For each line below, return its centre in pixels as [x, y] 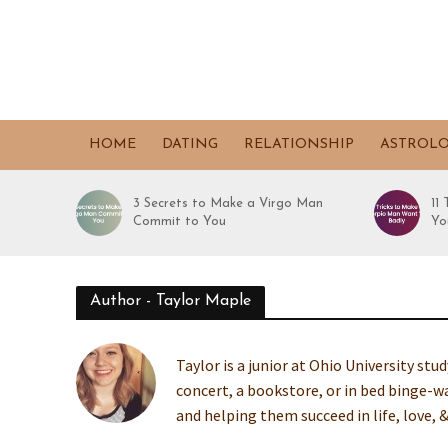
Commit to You [180, 221]
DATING [189, 144]
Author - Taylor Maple [170, 301]
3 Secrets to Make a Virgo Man [228, 203]
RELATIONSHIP [298, 144]
